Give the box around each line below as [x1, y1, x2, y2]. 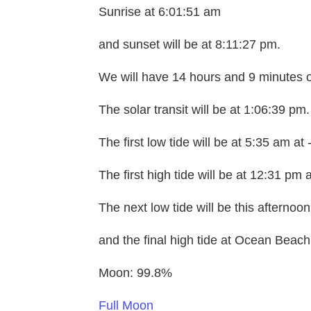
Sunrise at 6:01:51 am [99, 5, 221, 19]
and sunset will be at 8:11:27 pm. [99, 37, 280, 52]
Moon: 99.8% [99, 266, 172, 280]
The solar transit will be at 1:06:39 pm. [99, 103, 310, 117]
